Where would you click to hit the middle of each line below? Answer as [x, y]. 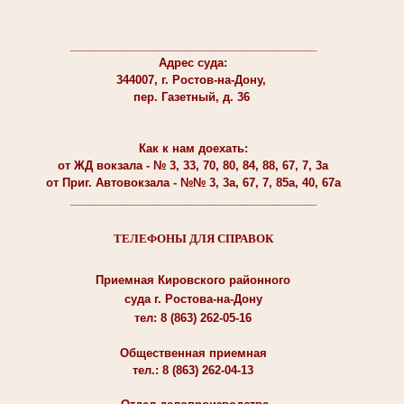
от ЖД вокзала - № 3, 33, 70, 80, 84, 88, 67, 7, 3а [193, 165]
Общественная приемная [193, 353]
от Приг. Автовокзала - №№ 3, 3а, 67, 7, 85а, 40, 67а [193, 182]
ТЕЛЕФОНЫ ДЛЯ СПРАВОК [193, 239]
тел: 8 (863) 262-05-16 [193, 317]
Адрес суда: [193, 62]
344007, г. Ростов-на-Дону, [193, 79]
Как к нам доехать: [193, 148]
